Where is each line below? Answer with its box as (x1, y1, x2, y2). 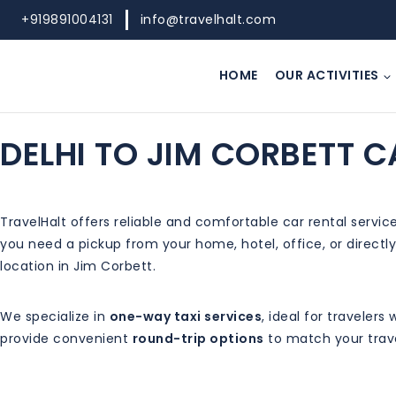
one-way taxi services (109, 307, 262, 325)
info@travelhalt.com (140, 11, 276, 29)
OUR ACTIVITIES (274, 66, 379, 85)
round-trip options (132, 329, 264, 347)
